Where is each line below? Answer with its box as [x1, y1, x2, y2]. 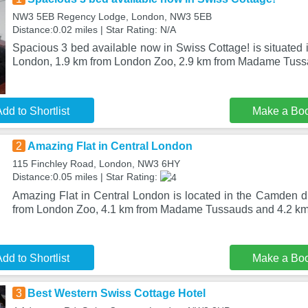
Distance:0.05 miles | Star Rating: [12, 171, 160, 182]
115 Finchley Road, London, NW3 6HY [12, 158, 180, 169]
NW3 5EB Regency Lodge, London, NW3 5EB [12, 11, 212, 22]
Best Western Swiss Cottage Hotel [27, 287, 206, 299]
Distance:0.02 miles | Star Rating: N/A [12, 24, 176, 35]
